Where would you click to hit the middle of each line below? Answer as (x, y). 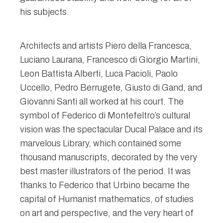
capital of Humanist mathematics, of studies (107, 199)
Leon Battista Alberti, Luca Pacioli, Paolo (99, 74)
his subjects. (45, 12)
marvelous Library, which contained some (101, 144)
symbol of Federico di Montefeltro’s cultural (105, 116)
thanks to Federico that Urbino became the (105, 185)
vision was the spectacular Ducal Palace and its (111, 130)
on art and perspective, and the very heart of (107, 213)
